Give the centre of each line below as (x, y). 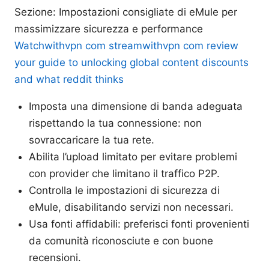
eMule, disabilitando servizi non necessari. (131, 207)
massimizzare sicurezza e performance (109, 29)
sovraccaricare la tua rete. (92, 140)
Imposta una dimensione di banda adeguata (136, 106)
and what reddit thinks (69, 79)
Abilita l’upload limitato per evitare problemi (133, 156)
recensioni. (55, 257)
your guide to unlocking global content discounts (131, 62)
